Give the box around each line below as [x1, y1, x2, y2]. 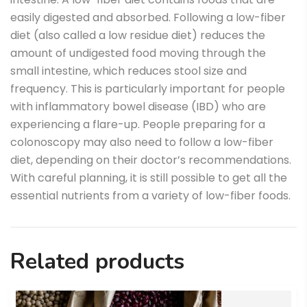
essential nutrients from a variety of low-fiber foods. [10, 188, 291, 204]
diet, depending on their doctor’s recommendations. [10, 152, 291, 169]
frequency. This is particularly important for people [10, 81, 285, 97]
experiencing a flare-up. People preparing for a [10, 116, 265, 133]
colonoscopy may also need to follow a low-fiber [10, 134, 273, 151]
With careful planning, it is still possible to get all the [10, 170, 287, 186]
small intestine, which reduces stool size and [10, 63, 247, 79]
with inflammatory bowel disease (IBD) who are [10, 99, 266, 115]
